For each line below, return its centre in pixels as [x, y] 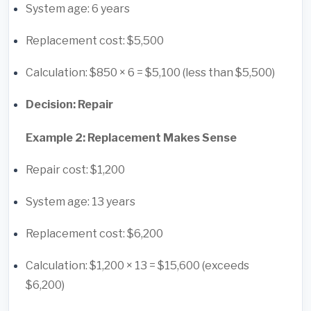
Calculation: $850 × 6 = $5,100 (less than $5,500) [150, 73]
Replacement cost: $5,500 [95, 41]
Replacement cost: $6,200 [94, 234]
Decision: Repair [69, 105]
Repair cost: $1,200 [75, 170]
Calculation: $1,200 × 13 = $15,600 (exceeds [137, 266]
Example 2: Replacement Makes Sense [131, 138]
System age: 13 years [81, 202]
